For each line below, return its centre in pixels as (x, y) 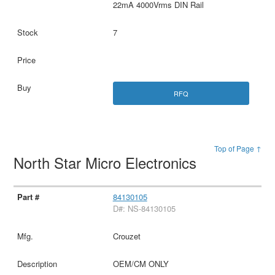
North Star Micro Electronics (107, 162)
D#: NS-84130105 (144, 208)
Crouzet (126, 236)
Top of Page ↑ (238, 148)
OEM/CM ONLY (141, 263)
